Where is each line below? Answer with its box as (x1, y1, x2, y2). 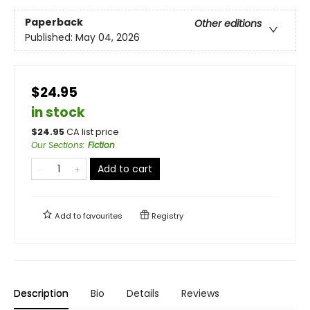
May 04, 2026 (75, 30, 140, 44)
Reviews (181, 286, 219, 300)
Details (127, 286, 159, 300)
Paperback (25, 15, 83, 29)
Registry (149, 210, 183, 221)
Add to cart (98, 161, 152, 176)
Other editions (194, 17, 262, 30)
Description (14, 286, 69, 300)
